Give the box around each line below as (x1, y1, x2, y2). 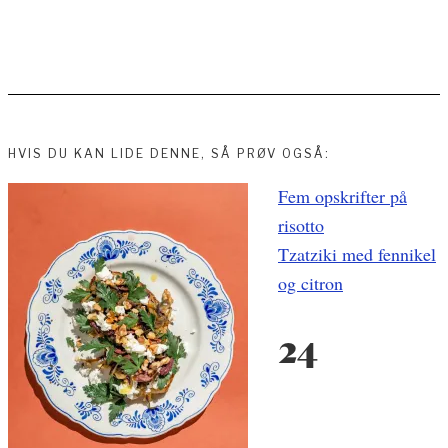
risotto (278, 213, 324, 238)
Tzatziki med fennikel (278, 242, 436, 267)
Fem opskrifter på (278, 184, 407, 209)
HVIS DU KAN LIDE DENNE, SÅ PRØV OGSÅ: (8, 146, 330, 162)
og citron (278, 271, 343, 296)
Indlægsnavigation (7, 185, 320, 228)
